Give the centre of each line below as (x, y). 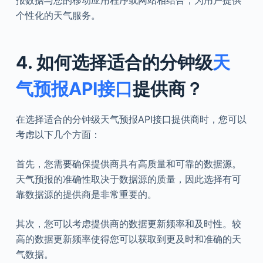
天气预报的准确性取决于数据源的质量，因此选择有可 (128, 179)
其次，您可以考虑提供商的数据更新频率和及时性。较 (128, 224)
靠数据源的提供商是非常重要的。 (86, 195)
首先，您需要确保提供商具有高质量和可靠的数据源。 (128, 164)
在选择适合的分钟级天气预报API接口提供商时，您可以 (131, 119)
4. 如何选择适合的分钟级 (114, 63)
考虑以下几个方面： (58, 135)
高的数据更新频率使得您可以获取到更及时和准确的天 (128, 239)
